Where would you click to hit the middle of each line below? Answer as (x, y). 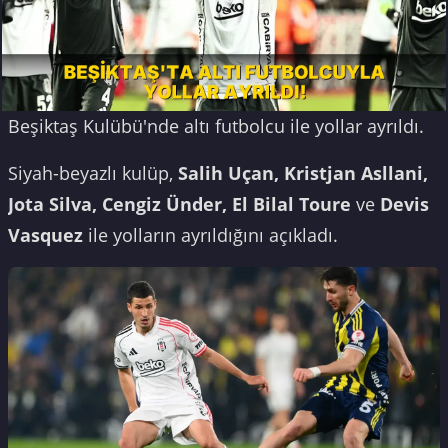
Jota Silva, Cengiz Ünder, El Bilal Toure (182, 204)
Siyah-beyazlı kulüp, (93, 173)
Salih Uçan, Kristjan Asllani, (303, 173)
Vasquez (45, 235)
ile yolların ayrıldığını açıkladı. (210, 235)
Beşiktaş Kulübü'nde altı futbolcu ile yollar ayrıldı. (216, 126)
